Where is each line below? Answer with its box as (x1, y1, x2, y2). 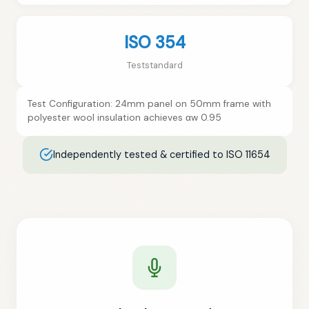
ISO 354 (123, 31, 186, 53)
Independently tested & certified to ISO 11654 (52, 148, 270, 161)
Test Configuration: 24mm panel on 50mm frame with (28, 97, 271, 110)
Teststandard (126, 59, 183, 71)
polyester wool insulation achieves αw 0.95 (28, 111, 221, 123)
